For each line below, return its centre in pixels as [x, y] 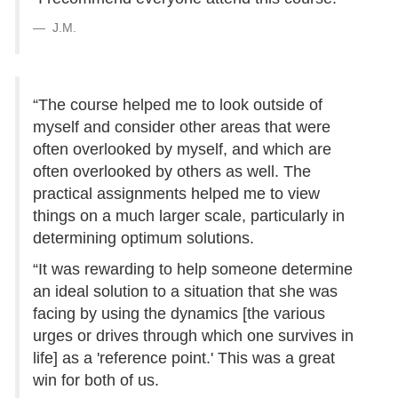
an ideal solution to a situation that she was [185, 292]
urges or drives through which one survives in [193, 336]
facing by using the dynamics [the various [179, 314]
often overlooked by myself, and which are [182, 150]
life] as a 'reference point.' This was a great [184, 358]
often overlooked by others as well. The [172, 172]
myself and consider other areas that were [182, 127]
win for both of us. [96, 381]
